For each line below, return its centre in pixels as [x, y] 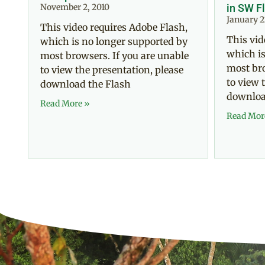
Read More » [65, 104]
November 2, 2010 [75, 7]
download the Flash [85, 84]
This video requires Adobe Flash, [114, 28]
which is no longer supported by [114, 42]
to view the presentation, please [112, 70]
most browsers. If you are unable [114, 56]
